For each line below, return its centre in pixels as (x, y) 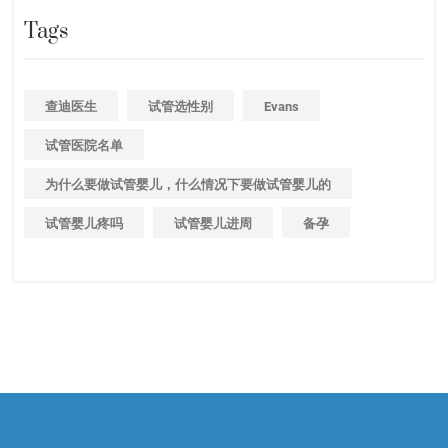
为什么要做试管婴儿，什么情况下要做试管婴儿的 (188, 184)
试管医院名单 (84, 145)
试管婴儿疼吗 (84, 223)
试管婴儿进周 (213, 223)
